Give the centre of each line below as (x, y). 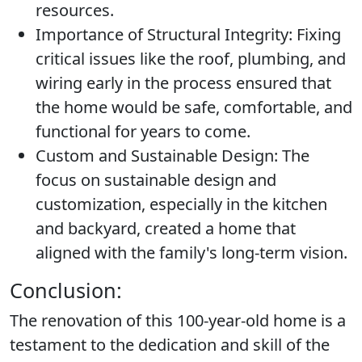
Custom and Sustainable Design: (157, 156)
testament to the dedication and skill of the (170, 345)
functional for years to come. (143, 131)
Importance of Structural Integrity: (164, 34)
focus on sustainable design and (156, 180)
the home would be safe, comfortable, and (194, 107)
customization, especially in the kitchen (181, 204)
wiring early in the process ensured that (183, 83)
